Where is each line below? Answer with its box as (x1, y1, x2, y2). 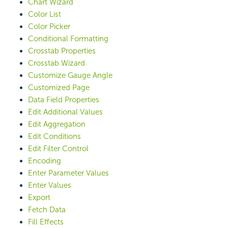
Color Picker (28, 22, 70, 32)
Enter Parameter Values (28, 168, 109, 178)
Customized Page (28, 83, 90, 93)
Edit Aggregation (28, 120, 85, 129)
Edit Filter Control (28, 144, 89, 154)
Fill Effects (28, 217, 64, 227)
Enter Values (28, 181, 71, 190)
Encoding (28, 156, 61, 166)
